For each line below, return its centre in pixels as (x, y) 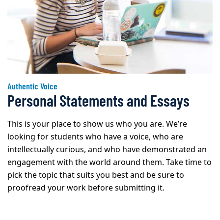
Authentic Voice (32, 86)
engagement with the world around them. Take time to (110, 163)
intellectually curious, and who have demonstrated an (107, 150)
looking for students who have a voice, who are (95, 137)
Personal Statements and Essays (98, 100)
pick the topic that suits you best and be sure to (96, 176)
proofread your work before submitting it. (86, 188)
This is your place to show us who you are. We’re (97, 124)
